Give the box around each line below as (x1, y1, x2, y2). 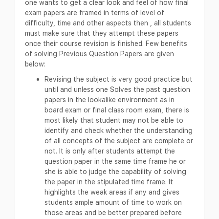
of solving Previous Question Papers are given (25, 49, 174, 58)
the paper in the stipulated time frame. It (44, 177, 173, 186)
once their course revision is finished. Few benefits (25, 39, 187, 48)
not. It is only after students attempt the (44, 147, 175, 155)
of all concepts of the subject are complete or (44, 136, 193, 145)
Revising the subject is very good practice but (44, 75, 193, 84)
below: (25, 60, 45, 68)
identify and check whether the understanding (44, 126, 193, 135)
